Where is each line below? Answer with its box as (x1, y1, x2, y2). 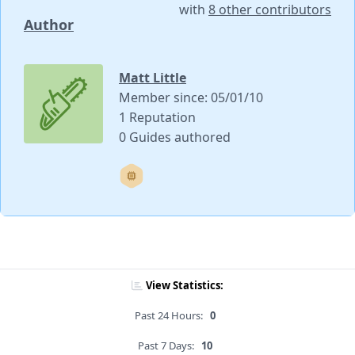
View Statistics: (146, 278, 223, 293)
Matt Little (119, 69, 186, 87)
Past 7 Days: (138, 338, 194, 353)
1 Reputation (119, 109, 196, 127)
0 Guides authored (119, 128, 231, 147)
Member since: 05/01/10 (119, 89, 263, 107)
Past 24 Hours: (135, 308, 203, 323)
